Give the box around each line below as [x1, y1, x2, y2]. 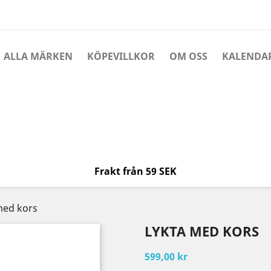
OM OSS [169, 50, 207, 63]
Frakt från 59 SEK [94, 165, 177, 178]
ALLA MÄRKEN [4, 50, 73, 63]
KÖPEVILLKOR [87, 50, 155, 63]
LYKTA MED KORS [145, 222, 259, 240]
